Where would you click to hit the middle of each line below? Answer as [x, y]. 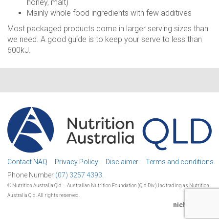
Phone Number [31, 175]
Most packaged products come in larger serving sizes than [108, 29]
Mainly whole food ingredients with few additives [109, 13]
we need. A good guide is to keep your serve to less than [105, 39]
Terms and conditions [180, 162]
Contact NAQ [27, 162]
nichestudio [192, 205]
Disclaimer [122, 162]
